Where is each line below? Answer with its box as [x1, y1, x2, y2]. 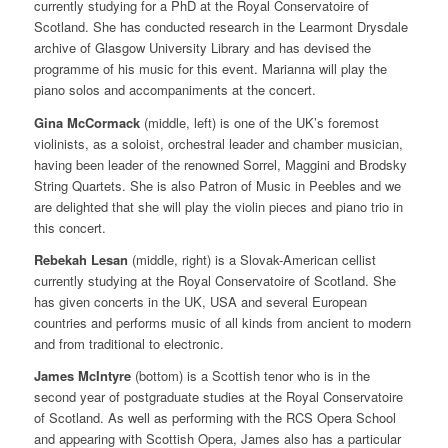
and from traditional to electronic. [33, 333, 224, 353]
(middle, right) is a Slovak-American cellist [127, 249, 376, 269]
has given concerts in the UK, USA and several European [33, 291, 367, 311]
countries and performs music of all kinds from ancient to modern [33, 312, 411, 332]
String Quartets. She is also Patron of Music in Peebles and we [33, 175, 401, 195]
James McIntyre [33, 365, 131, 385]
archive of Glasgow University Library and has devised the [33, 38, 371, 58]
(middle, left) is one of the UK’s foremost [139, 112, 379, 132]
